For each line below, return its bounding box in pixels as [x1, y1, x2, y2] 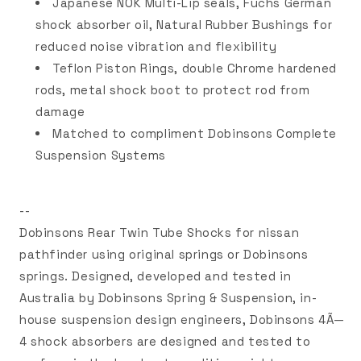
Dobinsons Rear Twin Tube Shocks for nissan [19, 225, 300, 240]
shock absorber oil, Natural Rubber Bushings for [35, 17, 333, 32]
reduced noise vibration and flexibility [35, 39, 277, 54]
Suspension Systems [35, 147, 166, 163]
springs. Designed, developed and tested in [19, 268, 292, 284]
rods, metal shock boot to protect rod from [35, 82, 310, 98]
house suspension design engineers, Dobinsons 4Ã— [19, 312, 345, 327]
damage [35, 104, 85, 119]
